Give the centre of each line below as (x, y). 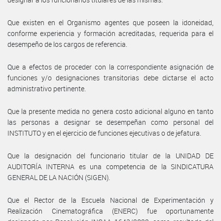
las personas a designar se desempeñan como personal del (110, 122)
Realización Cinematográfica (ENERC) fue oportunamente (110, 211)
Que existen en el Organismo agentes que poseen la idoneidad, (110, 22)
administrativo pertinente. (47, 88)
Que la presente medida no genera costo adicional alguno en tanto (110, 111)
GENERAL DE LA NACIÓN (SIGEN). (59, 177)
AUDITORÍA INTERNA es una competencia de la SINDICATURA (110, 166)
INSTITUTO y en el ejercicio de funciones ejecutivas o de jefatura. (104, 133)
